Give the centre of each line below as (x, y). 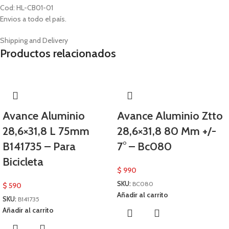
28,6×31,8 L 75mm (46, 131)
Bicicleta (23, 162)
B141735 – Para (39, 146)
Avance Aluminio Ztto (170, 116)
